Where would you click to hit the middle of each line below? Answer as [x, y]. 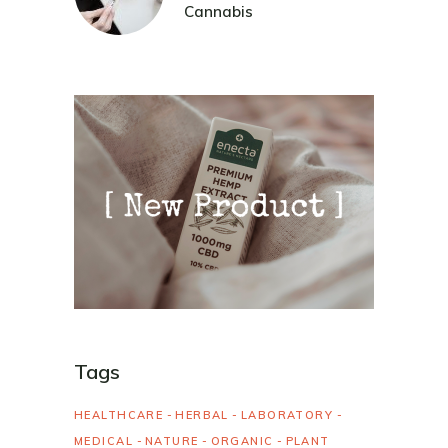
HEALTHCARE [119, 414]
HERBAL [202, 414]
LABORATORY [287, 414]
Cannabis [218, 12]
